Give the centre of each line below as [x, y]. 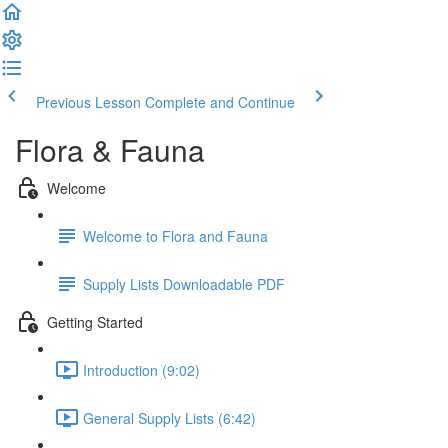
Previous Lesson [88, 102]
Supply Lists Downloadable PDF [184, 283]
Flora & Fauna [110, 149]
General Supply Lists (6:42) [169, 417]
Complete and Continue [220, 102]
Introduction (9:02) [141, 369]
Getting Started [95, 321]
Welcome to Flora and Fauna [175, 235]
